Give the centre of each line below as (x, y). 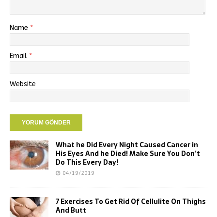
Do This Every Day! (87, 163)
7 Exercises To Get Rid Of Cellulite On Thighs (131, 202)
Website (23, 84)
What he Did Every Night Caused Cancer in (127, 145)
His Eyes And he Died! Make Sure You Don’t (128, 154)
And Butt (71, 210)
